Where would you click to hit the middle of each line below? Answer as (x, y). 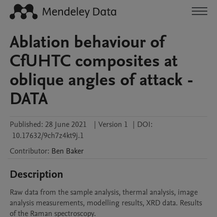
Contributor (29, 151)
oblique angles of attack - (102, 80)
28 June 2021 (66, 124)
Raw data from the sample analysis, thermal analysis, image (104, 192)
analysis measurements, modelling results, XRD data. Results (106, 203)
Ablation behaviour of (87, 42)
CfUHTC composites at (94, 61)
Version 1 (113, 124)
